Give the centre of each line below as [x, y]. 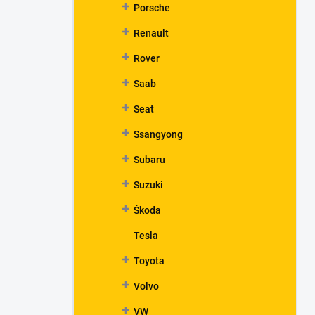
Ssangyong [158, 134]
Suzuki [148, 185]
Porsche [152, 8]
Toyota [149, 261]
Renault [151, 33]
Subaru [149, 160]
